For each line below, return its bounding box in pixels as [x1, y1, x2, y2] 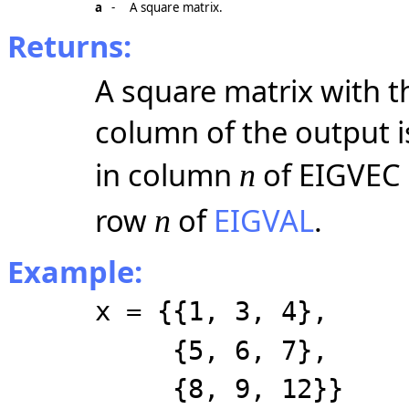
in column [95, 154, 239, 195]
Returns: [7, 26, 131, 67]
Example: [7, 251, 142, 292]
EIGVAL [214, 200, 314, 241]
